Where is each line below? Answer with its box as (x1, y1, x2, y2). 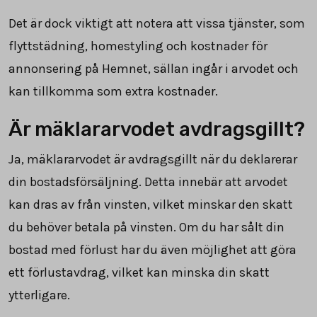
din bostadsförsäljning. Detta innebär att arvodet (8, 173, 288, 190)
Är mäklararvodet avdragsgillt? (8, 117, 305, 141)
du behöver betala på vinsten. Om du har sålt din (8, 219, 284, 235)
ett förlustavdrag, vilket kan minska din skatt (8, 264, 270, 280)
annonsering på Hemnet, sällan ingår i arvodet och (8, 60, 299, 76)
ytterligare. (8, 287, 70, 303)
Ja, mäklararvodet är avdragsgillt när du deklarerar (8, 151, 297, 167)
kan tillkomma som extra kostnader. (8, 83, 218, 99)
